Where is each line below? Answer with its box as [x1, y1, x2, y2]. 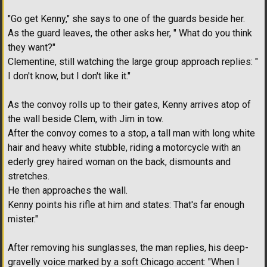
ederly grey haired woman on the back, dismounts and [8, 156, 231, 168]
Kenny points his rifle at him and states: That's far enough [8, 199, 244, 211]
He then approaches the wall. [8, 185, 128, 197]
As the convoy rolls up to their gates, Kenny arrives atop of [8, 99, 251, 111]
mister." [8, 213, 38, 225]
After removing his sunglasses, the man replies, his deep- [8, 242, 249, 254]
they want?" [8, 42, 55, 54]
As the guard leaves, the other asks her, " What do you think [8, 27, 252, 39]
